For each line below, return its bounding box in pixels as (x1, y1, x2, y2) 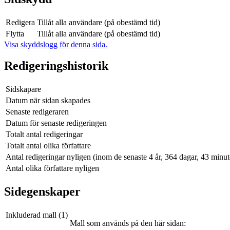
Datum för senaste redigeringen (6, 119, 107, 128)
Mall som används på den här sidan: (70, 219, 186, 228)
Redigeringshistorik (4, 59, 108, 73)
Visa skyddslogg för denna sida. (4, 40, 107, 49)
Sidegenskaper (4, 185, 81, 199)
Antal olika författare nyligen (6, 164, 99, 173)
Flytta (6, 29, 24, 38)
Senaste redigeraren (6, 107, 69, 117)
